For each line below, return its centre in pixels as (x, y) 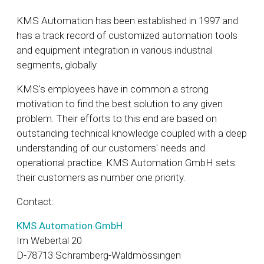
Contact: (35, 202)
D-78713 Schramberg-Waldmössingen (99, 255)
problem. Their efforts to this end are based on (117, 119)
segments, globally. (58, 65)
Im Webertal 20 (49, 241)
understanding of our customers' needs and (111, 148)
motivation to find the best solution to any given (120, 104)
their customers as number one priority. (101, 178)
